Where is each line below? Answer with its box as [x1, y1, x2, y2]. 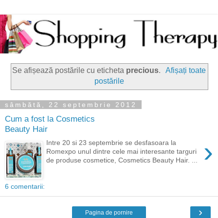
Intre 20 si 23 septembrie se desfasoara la [46, 139, 177, 147]
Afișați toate [165, 66, 206, 75]
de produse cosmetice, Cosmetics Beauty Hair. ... [46, 156, 198, 164]
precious [126, 66, 159, 75]
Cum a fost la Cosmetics [5, 113, 95, 124]
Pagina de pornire [85, 209, 133, 217]
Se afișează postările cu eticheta [12, 66, 126, 75]
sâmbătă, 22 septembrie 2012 [5, 101, 137, 109]
